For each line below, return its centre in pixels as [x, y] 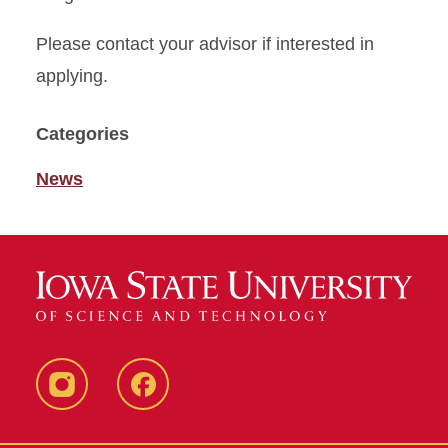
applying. [72, 76]
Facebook [182, 399]
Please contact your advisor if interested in [205, 44]
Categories [82, 134]
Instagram [101, 399]
